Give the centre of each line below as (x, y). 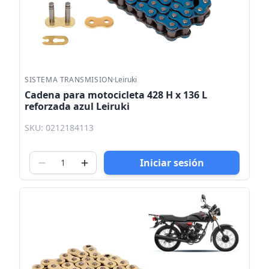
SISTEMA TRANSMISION (69, 79)
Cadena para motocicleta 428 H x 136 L (116, 95)
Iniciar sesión (172, 163)
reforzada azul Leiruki (77, 106)
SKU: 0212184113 (59, 128)
